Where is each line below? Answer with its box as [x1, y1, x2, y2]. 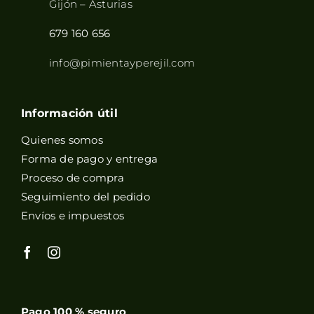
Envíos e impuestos [20, 209, 125, 223]
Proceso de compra [20, 171, 124, 185]
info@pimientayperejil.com [48, 56, 195, 70]
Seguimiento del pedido [20, 190, 150, 204]
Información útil [20, 107, 118, 121]
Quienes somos [20, 133, 103, 147]
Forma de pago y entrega [20, 152, 158, 166]
